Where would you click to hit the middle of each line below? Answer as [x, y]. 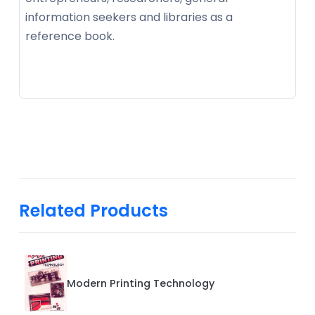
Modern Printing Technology [141, 283]
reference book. [71, 36]
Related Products [94, 210]
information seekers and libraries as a [129, 17]
